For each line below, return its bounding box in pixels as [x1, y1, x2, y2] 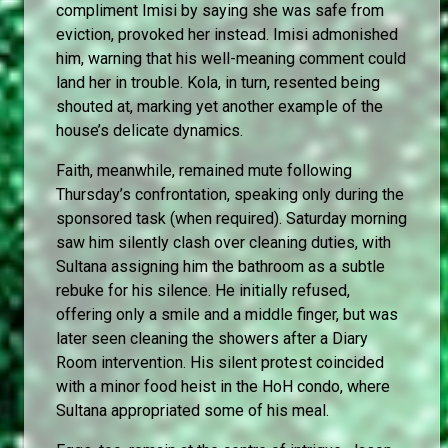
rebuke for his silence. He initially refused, [56, 280, 350, 300]
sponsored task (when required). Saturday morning [56, 208, 407, 228]
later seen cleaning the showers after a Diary [56, 328, 368, 348]
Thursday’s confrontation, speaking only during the [56, 184, 404, 204]
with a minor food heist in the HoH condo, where [56, 376, 390, 396]
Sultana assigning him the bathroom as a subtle [56, 256, 385, 276]
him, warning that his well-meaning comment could [56, 48, 406, 68]
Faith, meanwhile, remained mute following [56, 160, 352, 180]
